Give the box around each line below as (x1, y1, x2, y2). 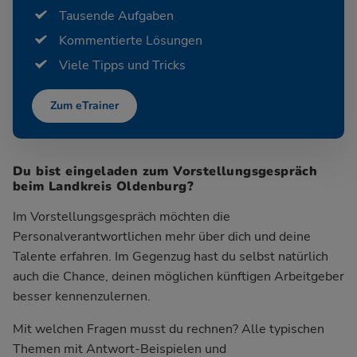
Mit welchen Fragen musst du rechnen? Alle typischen (13, 320, 324, 338)
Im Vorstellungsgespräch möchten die (13, 207, 230, 226)
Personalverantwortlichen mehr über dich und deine (13, 227, 311, 245)
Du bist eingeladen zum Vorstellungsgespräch (13, 162, 318, 180)
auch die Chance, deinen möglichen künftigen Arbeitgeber (13, 267, 344, 285)
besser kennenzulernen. (13, 287, 151, 305)
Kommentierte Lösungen (59, 31, 202, 49)
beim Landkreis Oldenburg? (13, 177, 194, 195)
